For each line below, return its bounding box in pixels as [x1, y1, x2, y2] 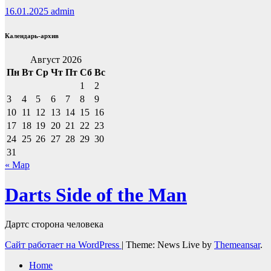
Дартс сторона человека [5, 219, 103, 230]
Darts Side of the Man [5, 183, 187, 206]
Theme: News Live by [126, 240, 214, 250]
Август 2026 [30, 54, 82, 65]
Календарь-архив [5, 32, 59, 40]
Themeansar [214, 240, 260, 250]
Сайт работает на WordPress [5, 240, 122, 250]
